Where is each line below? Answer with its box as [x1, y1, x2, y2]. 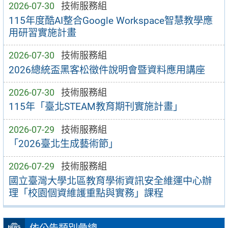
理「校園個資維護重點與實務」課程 [8, 187, 163, 199]
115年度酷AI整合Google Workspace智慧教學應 [8, 14, 213, 26]
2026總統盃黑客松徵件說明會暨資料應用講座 [8, 64, 205, 76]
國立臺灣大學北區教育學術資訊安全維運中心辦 [8, 175, 212, 187]
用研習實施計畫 [8, 26, 76, 39]
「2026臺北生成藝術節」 [8, 138, 118, 150]
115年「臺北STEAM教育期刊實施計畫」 [8, 101, 183, 113]
